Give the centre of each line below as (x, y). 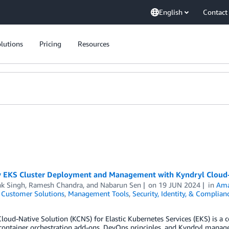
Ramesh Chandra (55, 185)
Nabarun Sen (120, 185)
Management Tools (98, 193)
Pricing (50, 44)
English (171, 12)
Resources (94, 44)
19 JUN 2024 (180, 185)
